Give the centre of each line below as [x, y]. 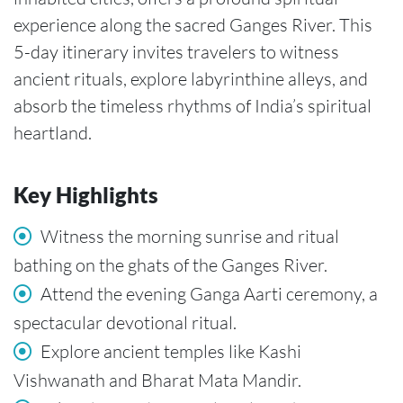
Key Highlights [86, 195]
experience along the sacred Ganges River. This [193, 25]
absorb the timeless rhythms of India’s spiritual [193, 106]
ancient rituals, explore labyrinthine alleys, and [191, 79]
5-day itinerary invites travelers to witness [176, 52]
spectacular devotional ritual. [125, 323]
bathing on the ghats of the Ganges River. [170, 265]
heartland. [53, 133]
